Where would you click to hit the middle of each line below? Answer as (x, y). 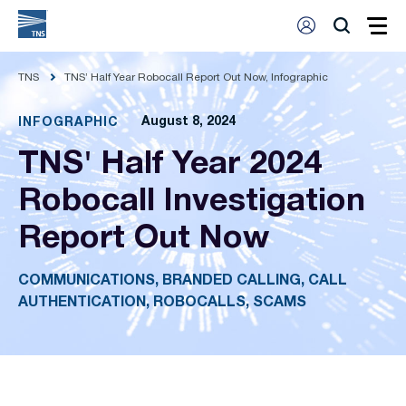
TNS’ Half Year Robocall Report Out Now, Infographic (196, 78)
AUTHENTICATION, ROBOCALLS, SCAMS (162, 304)
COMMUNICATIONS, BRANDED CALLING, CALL (183, 282)
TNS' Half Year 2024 (170, 164)
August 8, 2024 (188, 122)
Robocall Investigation (192, 202)
